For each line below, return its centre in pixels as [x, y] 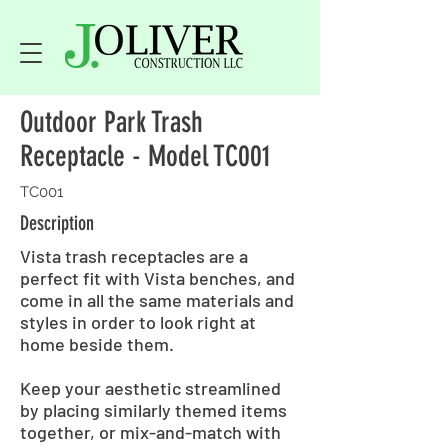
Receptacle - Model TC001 [145, 156]
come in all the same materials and [157, 300]
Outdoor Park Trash [111, 122]
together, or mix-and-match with [150, 432]
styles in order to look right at [138, 322]
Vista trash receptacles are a [134, 256]
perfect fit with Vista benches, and [157, 278]
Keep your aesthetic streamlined [150, 388]
